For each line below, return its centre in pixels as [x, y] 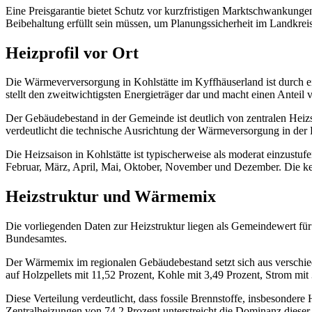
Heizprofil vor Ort [72, 53]
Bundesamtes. [36, 239]
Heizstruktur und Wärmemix [111, 197]
